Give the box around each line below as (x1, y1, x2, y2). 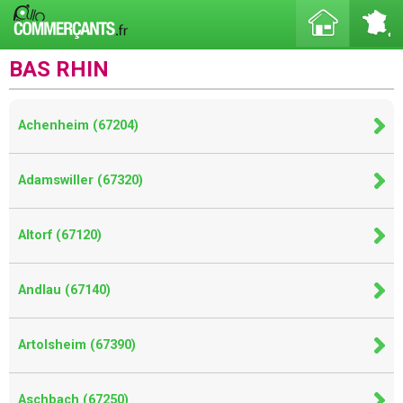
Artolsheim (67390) (18, 337, 136, 353)
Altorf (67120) (18, 228, 102, 243)
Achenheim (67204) (18, 118, 139, 133)
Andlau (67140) (18, 282, 111, 298)
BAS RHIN (9, 57, 109, 82)
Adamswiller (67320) (18, 173, 143, 188)
